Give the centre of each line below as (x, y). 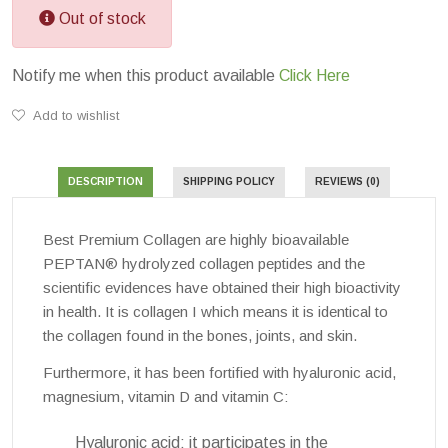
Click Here (314, 75)
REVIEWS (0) (347, 181)
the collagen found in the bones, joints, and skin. (200, 335)
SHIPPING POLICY (229, 181)
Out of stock (100, 18)
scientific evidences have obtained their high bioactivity (222, 287)
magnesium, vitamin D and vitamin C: (165, 396)
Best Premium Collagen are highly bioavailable (196, 239)
